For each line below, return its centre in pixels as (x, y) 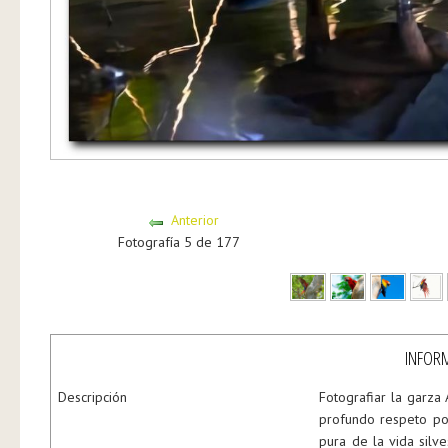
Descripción (92, 396)
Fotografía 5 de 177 (182, 241)
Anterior (195, 219)
